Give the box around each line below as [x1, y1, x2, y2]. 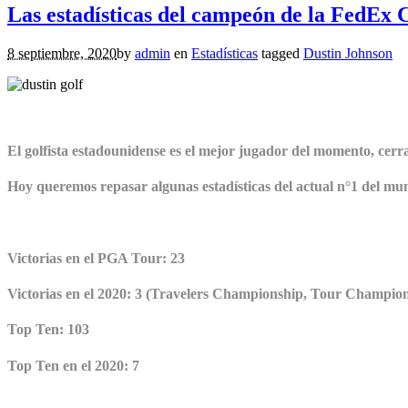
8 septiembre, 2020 [7, 45, 117, 61]
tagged [261, 45, 303, 61]
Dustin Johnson [303, 45, 393, 61]
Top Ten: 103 [7, 321, 89, 338]
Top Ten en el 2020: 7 [7, 357, 139, 373]
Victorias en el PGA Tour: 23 [7, 250, 185, 266]
